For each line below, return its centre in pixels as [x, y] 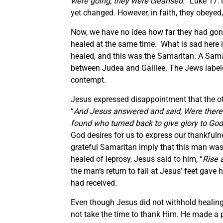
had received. [94, 183]
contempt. [88, 80]
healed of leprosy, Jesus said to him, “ [137, 159]
